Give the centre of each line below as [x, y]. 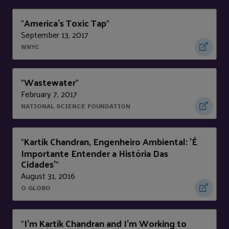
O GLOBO [36, 188]
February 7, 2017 [49, 94]
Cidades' [38, 164]
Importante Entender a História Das [95, 153]
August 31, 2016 [48, 176]
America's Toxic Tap [65, 23]
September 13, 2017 [55, 35]
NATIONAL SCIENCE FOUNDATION [76, 107]
